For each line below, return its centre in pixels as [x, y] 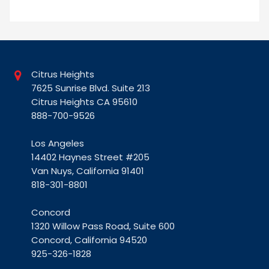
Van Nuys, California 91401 [88, 171]
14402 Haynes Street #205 [90, 157]
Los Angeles [58, 144]
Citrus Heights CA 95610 [84, 102]
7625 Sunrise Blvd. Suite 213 [91, 88]
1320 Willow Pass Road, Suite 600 [103, 226]
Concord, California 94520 [89, 240]
